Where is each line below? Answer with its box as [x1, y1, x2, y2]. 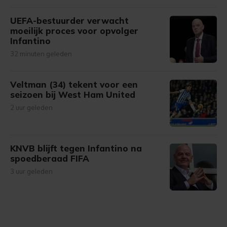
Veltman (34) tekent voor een [10, 79, 138, 90]
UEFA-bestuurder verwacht [10, 15, 129, 26]
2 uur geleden [10, 103, 53, 111]
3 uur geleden [10, 167, 53, 175]
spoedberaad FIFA [10, 153, 89, 164]
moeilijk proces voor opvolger [10, 25, 138, 36]
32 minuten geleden [10, 50, 72, 58]
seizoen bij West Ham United [10, 89, 135, 100]
